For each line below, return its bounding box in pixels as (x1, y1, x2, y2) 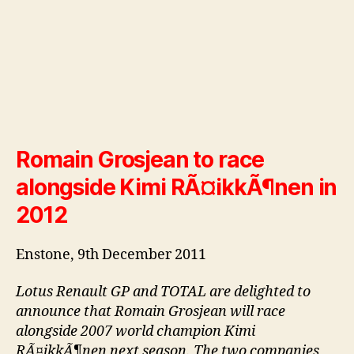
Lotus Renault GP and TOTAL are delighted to (16, 283, 311, 302)
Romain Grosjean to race (16, 145, 265, 173)
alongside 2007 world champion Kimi (16, 322, 255, 341)
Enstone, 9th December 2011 (16, 245, 206, 264)
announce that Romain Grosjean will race (16, 303, 285, 322)
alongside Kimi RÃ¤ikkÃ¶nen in (16, 173, 337, 201)
